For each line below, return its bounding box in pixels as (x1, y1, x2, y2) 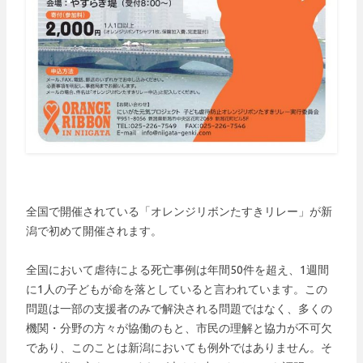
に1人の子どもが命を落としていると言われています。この (26, 283, 327, 297)
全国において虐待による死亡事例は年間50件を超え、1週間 (26, 263, 329, 277)
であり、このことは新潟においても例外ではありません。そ (26, 341, 332, 355)
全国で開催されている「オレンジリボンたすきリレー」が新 (26, 205, 332, 219)
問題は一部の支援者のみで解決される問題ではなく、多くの (26, 302, 332, 316)
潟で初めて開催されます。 (26, 224, 162, 238)
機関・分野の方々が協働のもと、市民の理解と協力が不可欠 (26, 322, 332, 335)
